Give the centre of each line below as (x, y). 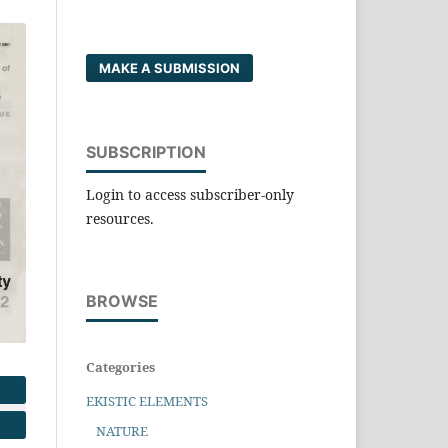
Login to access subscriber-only (190, 194)
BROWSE (122, 300)
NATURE (121, 430)
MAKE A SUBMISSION (170, 67)
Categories (120, 366)
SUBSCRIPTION (146, 151)
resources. (120, 218)
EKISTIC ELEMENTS (147, 400)
